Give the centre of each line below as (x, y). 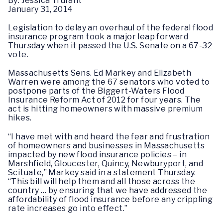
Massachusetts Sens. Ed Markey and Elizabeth (100, 73)
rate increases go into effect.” (68, 208)
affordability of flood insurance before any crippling (111, 199)
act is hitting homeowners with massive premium (106, 109)
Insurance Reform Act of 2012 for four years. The (105, 100)
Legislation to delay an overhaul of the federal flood (111, 28)
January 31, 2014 (41, 9)
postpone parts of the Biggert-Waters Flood (96, 91)
